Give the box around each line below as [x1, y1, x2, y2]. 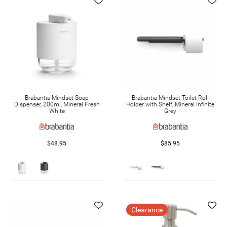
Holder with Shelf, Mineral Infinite [126, 100, 214, 108]
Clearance [131, 206, 163, 214]
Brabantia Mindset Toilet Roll [132, 94, 209, 101]
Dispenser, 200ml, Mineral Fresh [14, 100, 100, 108]
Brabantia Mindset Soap [25, 94, 89, 101]
